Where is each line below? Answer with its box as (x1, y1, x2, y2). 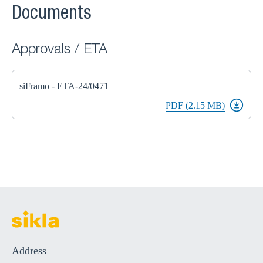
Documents (12, 5, 92, 24)
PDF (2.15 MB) (166, 100, 225, 110)
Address (12, 245, 46, 257)
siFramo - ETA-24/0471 (19, 81, 109, 91)
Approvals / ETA (12, 43, 107, 58)
